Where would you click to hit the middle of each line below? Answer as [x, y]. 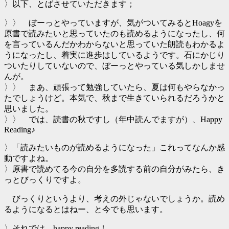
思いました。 [29, 109]
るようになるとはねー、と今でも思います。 [86, 209]
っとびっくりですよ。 [45, 180]
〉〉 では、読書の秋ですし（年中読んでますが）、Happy [113, 119]
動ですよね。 [29, 158]
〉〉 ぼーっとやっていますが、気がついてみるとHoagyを [113, 23]
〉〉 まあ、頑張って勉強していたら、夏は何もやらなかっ [114, 87]
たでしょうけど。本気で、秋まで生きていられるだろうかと [114, 98]
